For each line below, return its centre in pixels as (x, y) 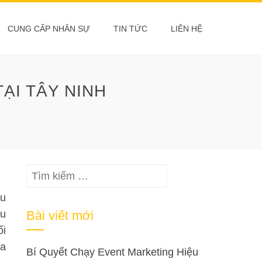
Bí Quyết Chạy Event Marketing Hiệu (113, 252)
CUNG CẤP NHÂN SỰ (49, 29)
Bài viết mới (60, 216)
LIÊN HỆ (187, 29)
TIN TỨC (130, 29)
